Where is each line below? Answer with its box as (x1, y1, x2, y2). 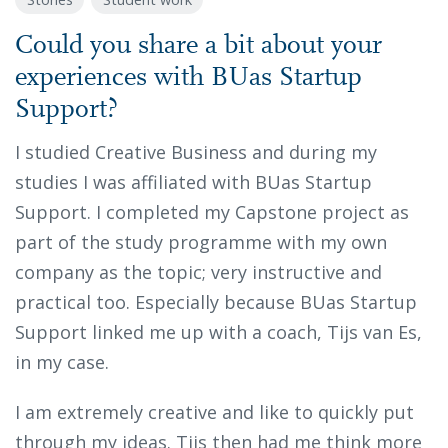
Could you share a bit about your (15, 32, 382, 60)
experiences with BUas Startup (15, 64, 362, 92)
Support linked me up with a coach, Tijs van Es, (15, 319, 422, 344)
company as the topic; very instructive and (15, 259, 382, 284)
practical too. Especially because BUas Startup (15, 289, 417, 314)
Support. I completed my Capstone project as (15, 199, 409, 224)
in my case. (15, 349, 114, 374)
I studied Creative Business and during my (15, 139, 377, 164)
